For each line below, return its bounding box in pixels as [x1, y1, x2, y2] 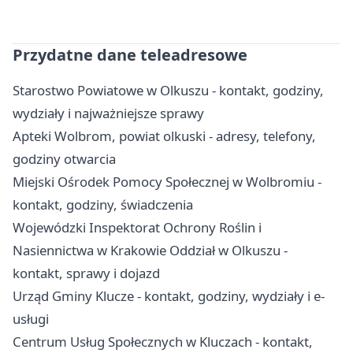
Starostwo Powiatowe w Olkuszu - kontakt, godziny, [13, 81, 324, 100]
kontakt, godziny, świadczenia [13, 195, 193, 214]
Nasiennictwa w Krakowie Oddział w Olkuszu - [13, 241, 288, 260]
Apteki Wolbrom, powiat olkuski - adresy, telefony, [13, 127, 316, 146]
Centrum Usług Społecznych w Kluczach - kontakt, [13, 333, 313, 351]
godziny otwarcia [13, 150, 116, 169]
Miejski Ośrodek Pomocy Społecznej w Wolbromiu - [13, 173, 321, 191]
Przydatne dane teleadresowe [13, 44, 247, 66]
